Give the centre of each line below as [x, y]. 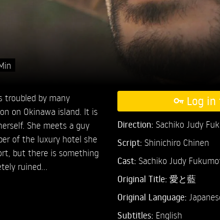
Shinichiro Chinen [177, 142]
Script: [131, 142]
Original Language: [153, 197]
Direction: [136, 124]
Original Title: [142, 179]
